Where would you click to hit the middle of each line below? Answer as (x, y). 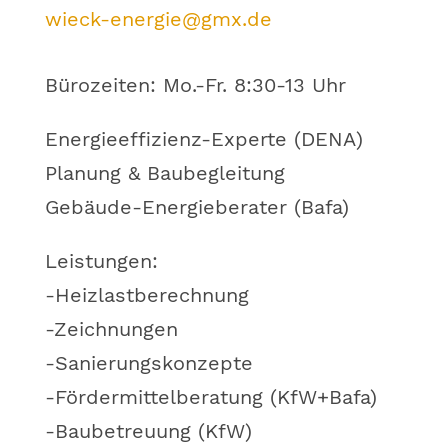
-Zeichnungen (111, 329)
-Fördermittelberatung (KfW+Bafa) (210, 397)
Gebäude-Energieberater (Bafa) (196, 207)
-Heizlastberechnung (146, 295)
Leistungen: (101, 261)
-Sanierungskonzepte (148, 363)
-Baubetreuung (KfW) (148, 431)
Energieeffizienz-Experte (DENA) (203, 139)
